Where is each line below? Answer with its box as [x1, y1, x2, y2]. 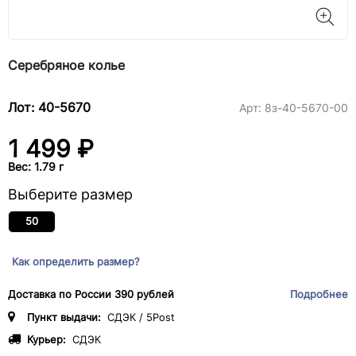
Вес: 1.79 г [8, 160, 64, 173]
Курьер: [27, 334, 66, 346]
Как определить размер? [12, 256, 140, 268]
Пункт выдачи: [27, 311, 101, 323]
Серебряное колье [8, 57, 125, 73]
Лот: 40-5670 [8, 99, 91, 115]
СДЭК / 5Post [107, 311, 175, 323]
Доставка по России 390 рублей [8, 288, 174, 300]
